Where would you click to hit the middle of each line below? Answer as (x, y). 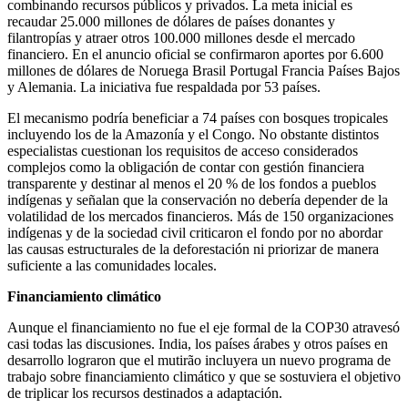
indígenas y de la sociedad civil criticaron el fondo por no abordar (195, 232)
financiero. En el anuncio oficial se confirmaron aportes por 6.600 (195, 54)
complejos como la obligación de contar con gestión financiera (186, 167)
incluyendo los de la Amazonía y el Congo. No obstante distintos (193, 134)
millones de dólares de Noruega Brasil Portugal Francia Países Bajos (204, 70)
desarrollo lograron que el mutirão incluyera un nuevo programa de (199, 360)
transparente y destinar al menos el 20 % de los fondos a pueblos (192, 183)
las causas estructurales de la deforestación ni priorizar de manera (193, 249)
